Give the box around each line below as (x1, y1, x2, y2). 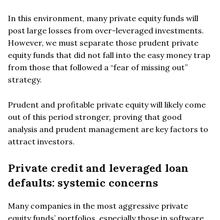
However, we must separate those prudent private (8, 37, 198, 48)
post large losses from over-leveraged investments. (8, 25, 204, 35)
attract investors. (8, 136, 75, 146)
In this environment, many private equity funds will (8, 13, 198, 23)
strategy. (8, 74, 42, 84)
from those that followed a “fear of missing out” (8, 62, 188, 72)
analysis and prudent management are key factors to (8, 124, 208, 134)
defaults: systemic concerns (8, 175, 158, 190)
